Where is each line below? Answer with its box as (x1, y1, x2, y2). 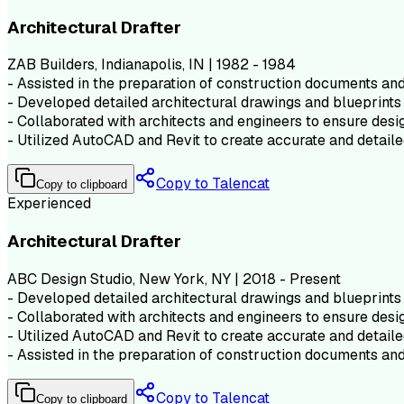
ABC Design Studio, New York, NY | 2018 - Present (7, 269, 341, 289)
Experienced (7, 194, 91, 214)
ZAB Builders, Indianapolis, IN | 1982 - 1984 (7, 55, 296, 75)
